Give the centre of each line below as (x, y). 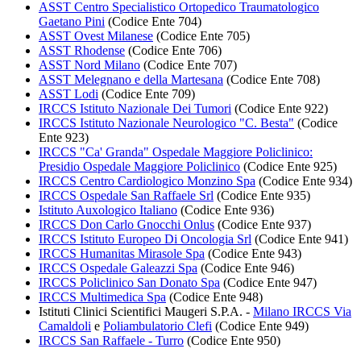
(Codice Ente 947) (268, 283)
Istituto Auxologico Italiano (108, 210)
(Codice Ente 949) (260, 326)
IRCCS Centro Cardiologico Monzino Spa (147, 181)
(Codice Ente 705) (201, 36)
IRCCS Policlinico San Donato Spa (129, 283)
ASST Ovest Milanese (96, 36)
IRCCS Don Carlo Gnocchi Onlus (127, 225)
